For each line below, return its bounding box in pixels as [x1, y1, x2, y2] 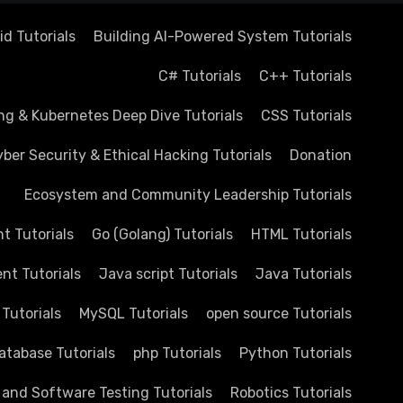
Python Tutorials [239, 345, 352, 362]
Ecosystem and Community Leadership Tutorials [24, 186, 352, 203]
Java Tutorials [255, 265, 352, 282]
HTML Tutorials [251, 226, 352, 243]
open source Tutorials [206, 305, 352, 322]
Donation [290, 147, 352, 164]
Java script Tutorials [99, 265, 237, 282]
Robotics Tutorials [230, 384, 352, 401]
